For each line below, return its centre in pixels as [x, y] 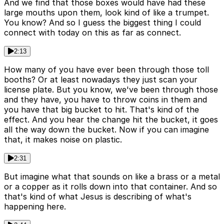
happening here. [35, 206]
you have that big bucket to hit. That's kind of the [101, 109]
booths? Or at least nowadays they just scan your [101, 79]
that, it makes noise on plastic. [63, 139]
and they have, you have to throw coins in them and [105, 99]
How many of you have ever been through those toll [106, 69]
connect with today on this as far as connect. [92, 32]
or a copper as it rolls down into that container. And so [110, 186]
